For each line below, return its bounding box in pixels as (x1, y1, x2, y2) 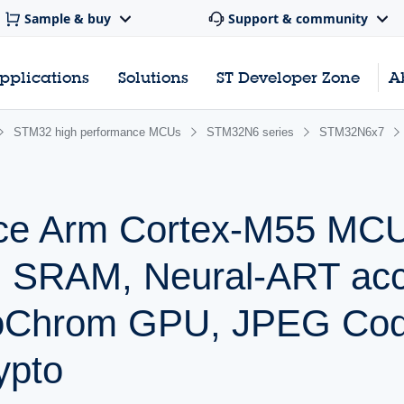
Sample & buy (24, 10, 111, 28)
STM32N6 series (207, 125, 294, 139)
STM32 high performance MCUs (14, 125, 181, 139)
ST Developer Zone (216, 68, 361, 87)
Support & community (228, 10, 368, 28)
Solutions (117, 68, 188, 87)
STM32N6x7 (319, 125, 384, 139)
